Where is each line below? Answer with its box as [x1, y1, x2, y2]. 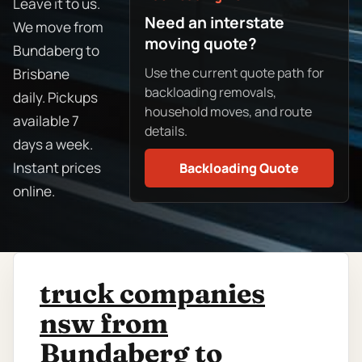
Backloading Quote [179, 158, 299, 177]
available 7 [13, 112, 79, 131]
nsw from [40, 306, 168, 341]
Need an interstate [145, 12, 285, 34]
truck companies [40, 276, 265, 311]
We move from [13, 18, 103, 37]
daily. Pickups [13, 88, 98, 107]
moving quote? [145, 33, 258, 55]
